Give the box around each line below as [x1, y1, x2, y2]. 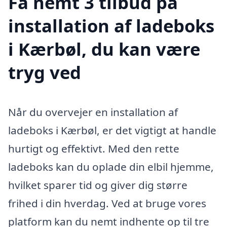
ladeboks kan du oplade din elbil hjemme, [8, 160, 214, 174]
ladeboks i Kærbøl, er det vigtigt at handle [8, 123, 216, 138]
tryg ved [8, 60, 81, 85]
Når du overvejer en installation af [8, 105, 178, 120]
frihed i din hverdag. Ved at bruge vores [8, 196, 206, 211]
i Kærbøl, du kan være [8, 37, 200, 61]
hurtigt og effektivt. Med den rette [8, 141, 179, 156]
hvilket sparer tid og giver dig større [8, 178, 187, 193]
